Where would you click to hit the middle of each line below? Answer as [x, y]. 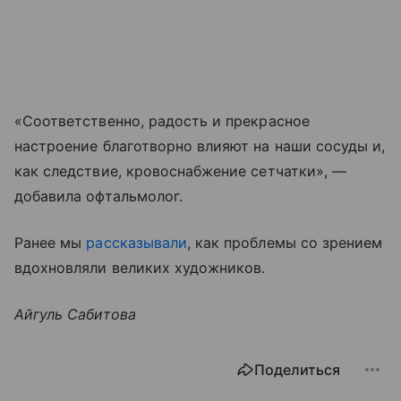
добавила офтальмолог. [99, 196]
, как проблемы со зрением [285, 242]
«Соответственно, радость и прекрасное [162, 120]
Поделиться [297, 369]
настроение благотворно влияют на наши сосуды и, [200, 145]
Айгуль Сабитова [75, 314]
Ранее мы [51, 242]
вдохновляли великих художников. [140, 267]
